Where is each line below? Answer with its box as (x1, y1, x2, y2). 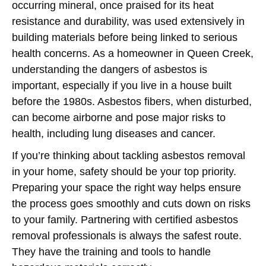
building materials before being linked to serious (12, 31, 237, 43)
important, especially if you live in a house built (12, 80, 232, 91)
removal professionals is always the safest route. (12, 230, 242, 242)
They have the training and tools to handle (12, 246, 211, 258)
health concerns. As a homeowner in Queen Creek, (12, 47, 254, 59)
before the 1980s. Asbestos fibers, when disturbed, (12, 96, 252, 107)
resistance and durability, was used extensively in (12, 15, 245, 27)
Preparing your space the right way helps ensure (12, 182, 241, 194)
